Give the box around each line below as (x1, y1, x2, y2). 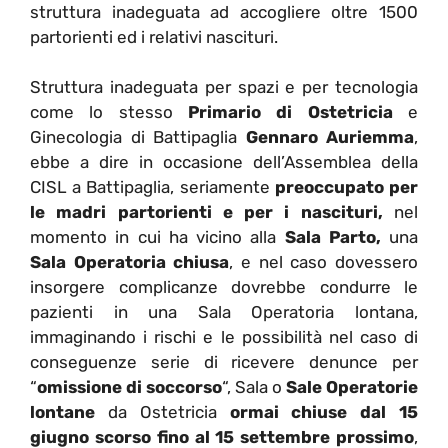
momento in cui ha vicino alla (30, 227, 285, 248)
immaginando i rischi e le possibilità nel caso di (30, 327, 418, 348)
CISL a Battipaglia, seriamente (30, 177, 275, 198)
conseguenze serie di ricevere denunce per (30, 352, 418, 373)
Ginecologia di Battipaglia (30, 127, 246, 148)
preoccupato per (274, 177, 419, 198)
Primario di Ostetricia (188, 102, 393, 123)
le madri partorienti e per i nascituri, (30, 202, 383, 223)
